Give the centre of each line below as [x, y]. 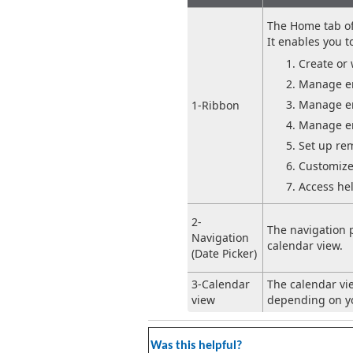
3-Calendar [221, 284]
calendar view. [305, 245]
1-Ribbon [216, 105]
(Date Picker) [224, 253]
